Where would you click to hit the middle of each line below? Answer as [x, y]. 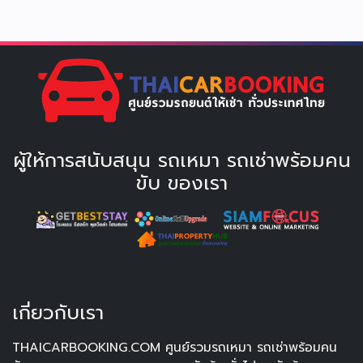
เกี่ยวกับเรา [58, 313]
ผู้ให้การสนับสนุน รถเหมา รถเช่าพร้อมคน [181, 161]
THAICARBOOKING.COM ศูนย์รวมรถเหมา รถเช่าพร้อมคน [175, 348]
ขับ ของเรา [181, 184]
